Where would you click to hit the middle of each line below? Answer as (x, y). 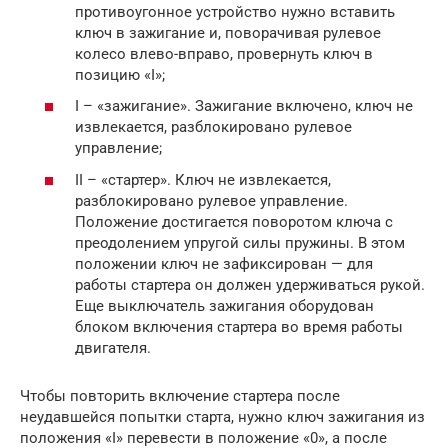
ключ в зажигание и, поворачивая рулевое (228, 32)
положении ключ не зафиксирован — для (224, 263)
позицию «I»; (120, 74)
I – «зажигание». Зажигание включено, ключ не (244, 106)
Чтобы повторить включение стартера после (180, 395)
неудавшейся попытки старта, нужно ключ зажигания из (222, 416)
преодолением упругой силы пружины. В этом (240, 242)
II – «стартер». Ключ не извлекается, (203, 179)
